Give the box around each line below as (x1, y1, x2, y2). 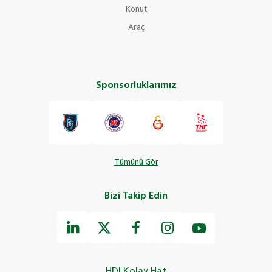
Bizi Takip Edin (104, 191, 168, 200)
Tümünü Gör (114, 159, 158, 166)
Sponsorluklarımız (95, 81, 177, 90)
